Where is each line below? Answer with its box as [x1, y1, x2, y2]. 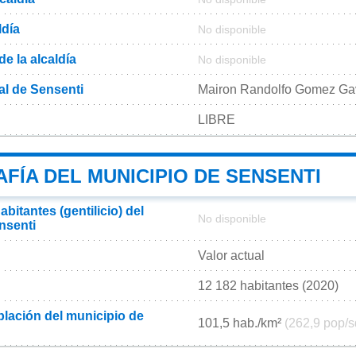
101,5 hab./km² [198, 316, 284, 331]
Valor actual [198, 249, 265, 263]
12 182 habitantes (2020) [198, 279, 339, 293]
